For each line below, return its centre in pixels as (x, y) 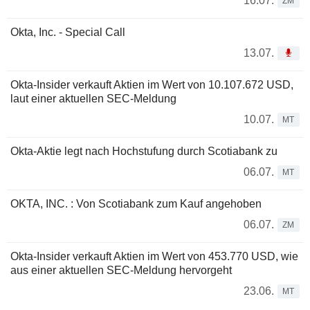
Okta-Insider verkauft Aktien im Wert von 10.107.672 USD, (152, 84)
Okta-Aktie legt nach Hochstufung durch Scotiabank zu (144, 151)
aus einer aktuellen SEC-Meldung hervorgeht (121, 270)
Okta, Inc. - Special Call (68, 32)
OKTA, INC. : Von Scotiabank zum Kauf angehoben (136, 203)
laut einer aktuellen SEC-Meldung (93, 98)
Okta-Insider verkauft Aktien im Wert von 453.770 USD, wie (154, 256)
